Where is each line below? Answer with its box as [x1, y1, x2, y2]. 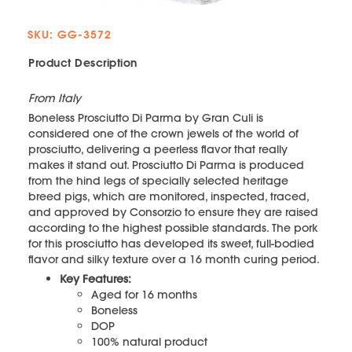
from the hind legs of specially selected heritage [28, 172, 288, 189]
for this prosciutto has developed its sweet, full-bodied [28, 235, 314, 251]
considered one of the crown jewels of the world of [28, 125, 299, 141]
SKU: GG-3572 [27, 26, 112, 42]
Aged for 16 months [91, 286, 197, 302]
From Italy [28, 90, 81, 106]
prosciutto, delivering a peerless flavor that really [28, 141, 288, 157]
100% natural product [91, 333, 207, 350]
